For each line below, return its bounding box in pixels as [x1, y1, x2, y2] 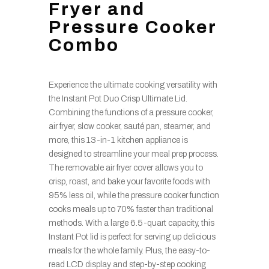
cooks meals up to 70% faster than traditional [48, 204, 213, 214]
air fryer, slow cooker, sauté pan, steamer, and [48, 121, 211, 131]
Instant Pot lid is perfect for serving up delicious [48, 232, 216, 241]
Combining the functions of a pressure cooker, [48, 107, 214, 117]
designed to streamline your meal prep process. [48, 149, 219, 159]
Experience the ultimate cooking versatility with [48, 80, 217, 89]
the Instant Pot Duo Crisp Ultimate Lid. [48, 94, 187, 103]
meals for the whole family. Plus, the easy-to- [48, 246, 210, 255]
